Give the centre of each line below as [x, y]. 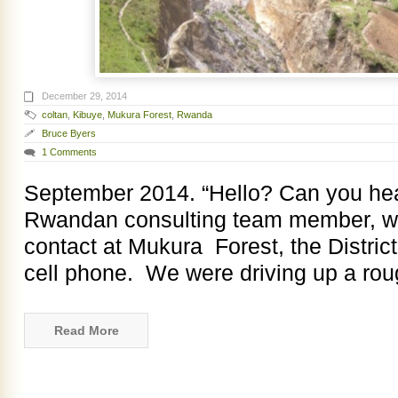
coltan [55, 114]
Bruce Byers [69, 133]
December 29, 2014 [84, 96]
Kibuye [88, 114]
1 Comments [69, 151]
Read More [86, 330]
